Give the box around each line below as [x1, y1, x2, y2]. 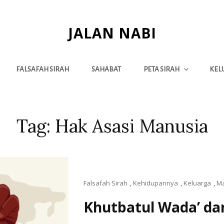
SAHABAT [91, 65, 121, 73]
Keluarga [183, 178, 211, 187]
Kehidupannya [133, 178, 178, 187]
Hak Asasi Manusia [54, 114, 208, 137]
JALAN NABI [67, 23, 156, 42]
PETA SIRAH [143, 65, 179, 73]
